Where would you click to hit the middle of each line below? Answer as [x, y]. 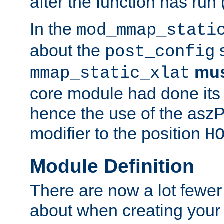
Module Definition [112, 166]
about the [67, 50]
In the [53, 29]
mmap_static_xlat [110, 73]
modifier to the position [117, 133]
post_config [160, 52]
